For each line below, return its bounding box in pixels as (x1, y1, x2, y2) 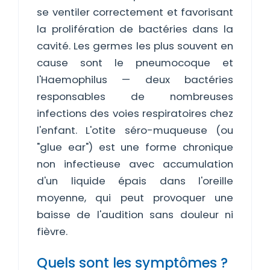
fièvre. (37, 224, 67, 239)
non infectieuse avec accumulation (37, 157, 233, 171)
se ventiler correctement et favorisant (37, 5, 233, 19)
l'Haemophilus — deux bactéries (37, 72, 233, 87)
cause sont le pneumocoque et (37, 55, 233, 70)
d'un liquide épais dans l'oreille (37, 174, 233, 188)
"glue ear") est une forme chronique (37, 140, 233, 154)
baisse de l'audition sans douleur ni (37, 207, 233, 222)
